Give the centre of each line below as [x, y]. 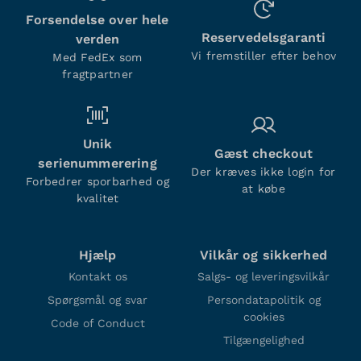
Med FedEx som [98, 57]
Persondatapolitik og [263, 299]
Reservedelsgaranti [263, 37]
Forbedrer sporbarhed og [98, 181]
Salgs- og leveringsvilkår [263, 276]
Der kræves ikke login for [263, 171]
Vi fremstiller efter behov [263, 56]
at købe [263, 188]
